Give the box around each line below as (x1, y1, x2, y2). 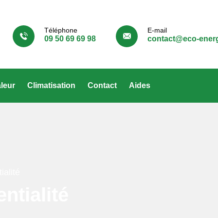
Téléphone (44, 26, 77, 34)
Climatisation (27, 81, 75, 90)
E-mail (147, 26, 167, 34)
